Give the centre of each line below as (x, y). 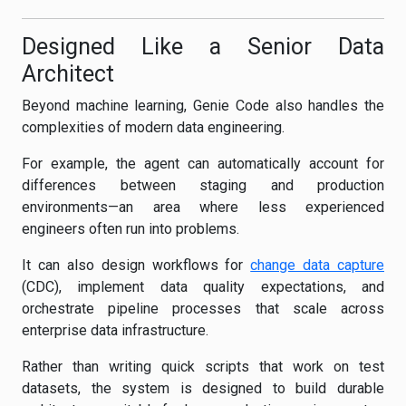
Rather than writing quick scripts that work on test (203, 367)
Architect (68, 74)
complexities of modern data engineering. (153, 127)
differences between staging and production (203, 185)
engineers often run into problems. (130, 229)
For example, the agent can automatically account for (203, 164)
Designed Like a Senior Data (203, 47)
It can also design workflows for (136, 265)
